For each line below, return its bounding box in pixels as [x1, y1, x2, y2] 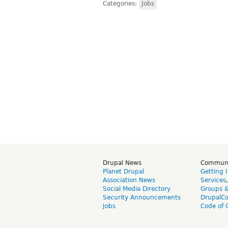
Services [201, 177, 226, 184]
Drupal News [103, 159, 141, 167]
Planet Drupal [103, 168, 144, 176]
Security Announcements [103, 194, 181, 202]
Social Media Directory [103, 185, 170, 193]
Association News [103, 177, 155, 184]
